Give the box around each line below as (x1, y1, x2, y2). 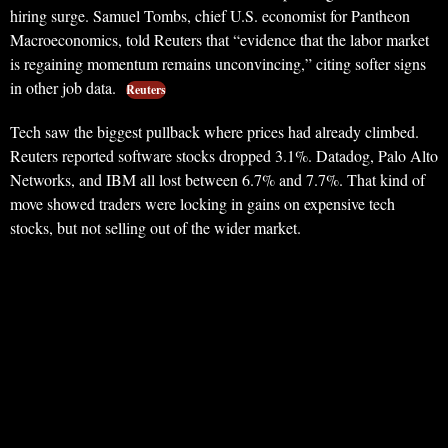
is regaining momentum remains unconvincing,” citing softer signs (10, 53, 426, 75)
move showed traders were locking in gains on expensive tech (10, 193, 395, 215)
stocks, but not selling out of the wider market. (10, 217, 301, 239)
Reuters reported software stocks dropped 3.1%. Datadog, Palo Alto (10, 145, 438, 167)
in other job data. (10, 77, 120, 99)
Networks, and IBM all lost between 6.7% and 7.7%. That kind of (10, 169, 425, 191)
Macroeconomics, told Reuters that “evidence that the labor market (10, 29, 429, 51)
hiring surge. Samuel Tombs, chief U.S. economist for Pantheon (10, 5, 410, 27)
